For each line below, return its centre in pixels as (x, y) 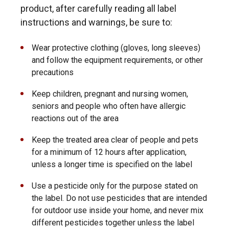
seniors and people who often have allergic (109, 106)
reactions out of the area (75, 118)
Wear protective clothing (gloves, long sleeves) (116, 48)
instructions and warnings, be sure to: (96, 22)
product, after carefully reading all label (98, 8)
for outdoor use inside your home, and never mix (118, 210)
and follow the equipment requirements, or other (117, 60)
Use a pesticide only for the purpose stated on (115, 186)
